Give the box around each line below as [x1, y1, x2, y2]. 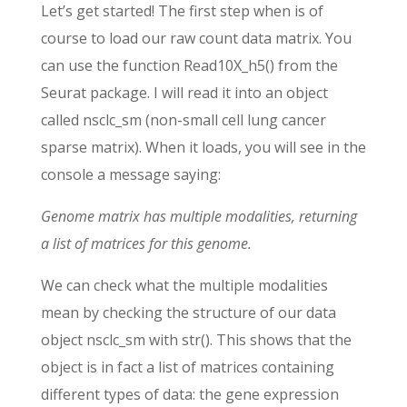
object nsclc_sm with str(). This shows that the [40, 330, 352, 351]
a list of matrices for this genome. [40, 233, 252, 254]
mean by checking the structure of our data [40, 303, 336, 323]
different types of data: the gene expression [40, 384, 339, 405]
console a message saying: [40, 164, 221, 185]
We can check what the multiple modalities [40, 275, 328, 296]
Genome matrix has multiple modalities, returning [40, 206, 357, 227]
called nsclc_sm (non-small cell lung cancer [40, 110, 326, 131]
